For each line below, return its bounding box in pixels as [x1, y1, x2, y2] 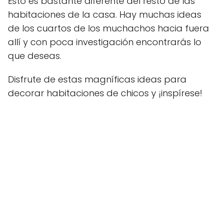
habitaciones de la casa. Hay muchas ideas [8, 8, 201, 21]
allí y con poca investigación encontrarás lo [8, 35, 201, 48]
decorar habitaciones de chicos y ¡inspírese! [8, 86, 202, 99]
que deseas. [8, 49, 61, 62]
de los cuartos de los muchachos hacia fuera [8, 22, 209, 34]
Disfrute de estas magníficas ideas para [8, 73, 187, 85]
